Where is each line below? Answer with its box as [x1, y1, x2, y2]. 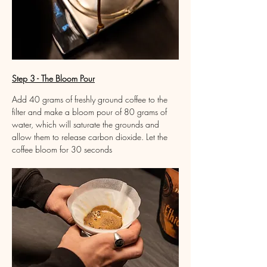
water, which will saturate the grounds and [12, 118, 162, 130]
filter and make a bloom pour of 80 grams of [12, 105, 169, 117]
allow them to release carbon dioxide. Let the [12, 131, 170, 142]
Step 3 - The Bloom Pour [12, 72, 95, 84]
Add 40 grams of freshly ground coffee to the [12, 93, 170, 105]
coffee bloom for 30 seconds [12, 143, 112, 155]
